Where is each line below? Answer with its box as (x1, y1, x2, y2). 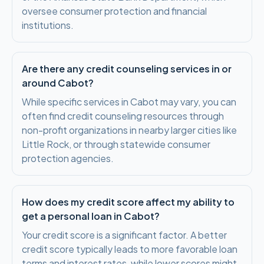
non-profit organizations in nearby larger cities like (22, 124, 237, 136)
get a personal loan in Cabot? (22, 210, 160, 222)
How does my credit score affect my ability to (22, 196, 235, 208)
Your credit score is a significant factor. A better (22, 229, 227, 241)
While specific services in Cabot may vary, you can (22, 95, 236, 108)
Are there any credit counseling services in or (22, 62, 232, 75)
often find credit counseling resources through (22, 110, 224, 122)
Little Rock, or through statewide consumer (22, 138, 210, 150)
